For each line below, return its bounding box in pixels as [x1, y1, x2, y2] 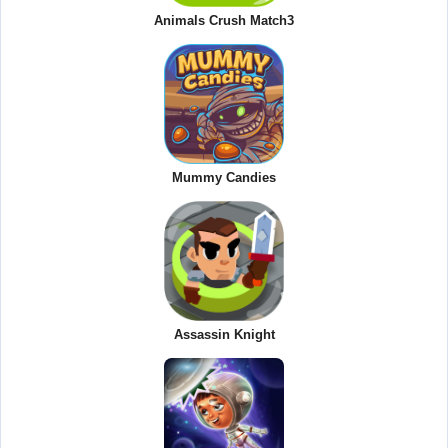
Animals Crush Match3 [154, 13, 294, 29]
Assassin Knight [173, 327, 275, 343]
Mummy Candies [172, 170, 276, 186]
